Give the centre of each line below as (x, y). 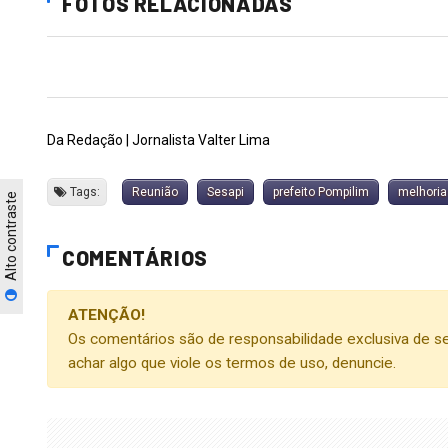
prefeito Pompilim (321, 191)
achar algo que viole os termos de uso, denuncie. (232, 362)
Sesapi (225, 191)
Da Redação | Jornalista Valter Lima (158, 139)
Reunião (155, 191)
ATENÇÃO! (106, 314)
